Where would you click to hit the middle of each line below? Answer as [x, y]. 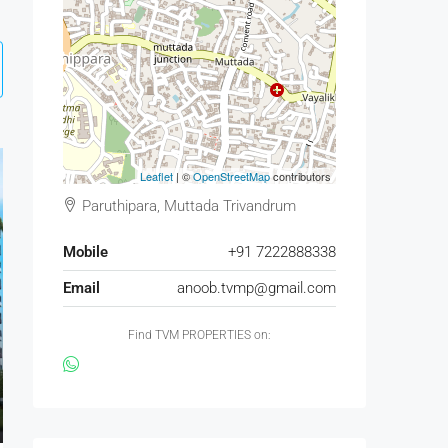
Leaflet [156, 176]
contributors [300, 176]
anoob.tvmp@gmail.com [256, 288]
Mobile [85, 252]
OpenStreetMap [231, 176]
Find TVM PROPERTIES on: [199, 335]
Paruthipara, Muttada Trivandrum [187, 206]
